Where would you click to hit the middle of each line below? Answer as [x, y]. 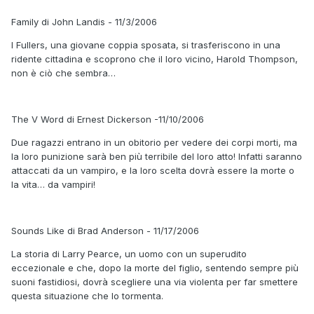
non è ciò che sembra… [63, 73]
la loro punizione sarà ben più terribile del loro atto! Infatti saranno [157, 156]
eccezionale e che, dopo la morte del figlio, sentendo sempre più [155, 267]
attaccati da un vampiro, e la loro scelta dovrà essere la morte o [153, 170]
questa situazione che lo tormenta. [87, 295]
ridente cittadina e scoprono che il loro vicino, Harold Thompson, [155, 59]
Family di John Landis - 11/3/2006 [84, 21]
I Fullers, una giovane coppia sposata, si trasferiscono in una [146, 45]
